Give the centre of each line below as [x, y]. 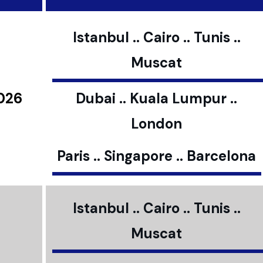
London [156, 124]
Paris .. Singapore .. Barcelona [156, 156]
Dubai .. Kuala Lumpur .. [156, 98]
